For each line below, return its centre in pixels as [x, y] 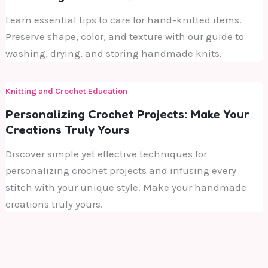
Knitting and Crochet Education [67, 91]
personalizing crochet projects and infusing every [121, 171]
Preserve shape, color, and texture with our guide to [125, 36]
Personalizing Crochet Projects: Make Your [128, 115]
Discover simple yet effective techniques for [106, 154]
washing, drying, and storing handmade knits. [114, 53]
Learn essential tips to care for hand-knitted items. [124, 19]
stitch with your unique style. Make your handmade [126, 188]
